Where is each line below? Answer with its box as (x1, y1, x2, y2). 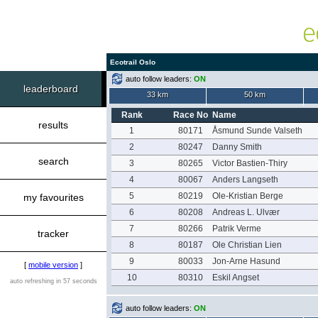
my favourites (23, 192, 84, 203)
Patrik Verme (212, 224, 261, 234)
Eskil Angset (212, 273, 259, 283)
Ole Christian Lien (212, 240, 282, 250)
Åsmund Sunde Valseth (212, 126, 302, 136)
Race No (173, 110, 208, 120)
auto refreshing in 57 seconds (9, 278, 97, 285)
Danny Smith (212, 142, 262, 152)
